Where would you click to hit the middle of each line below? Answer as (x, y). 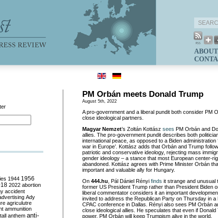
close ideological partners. (113, 118)
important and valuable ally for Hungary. (129, 170)
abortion (31, 185)
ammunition (18, 209)
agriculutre (19, 203)
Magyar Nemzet (102, 129)
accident (15, 191)
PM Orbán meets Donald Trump (143, 94)
